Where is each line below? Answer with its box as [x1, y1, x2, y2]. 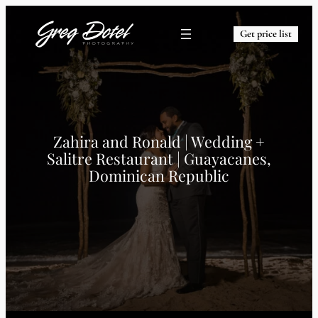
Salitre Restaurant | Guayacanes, [47, 148, 271, 168]
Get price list [240, 27, 292, 40]
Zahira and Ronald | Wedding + [53, 131, 265, 151]
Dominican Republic [89, 165, 229, 185]
